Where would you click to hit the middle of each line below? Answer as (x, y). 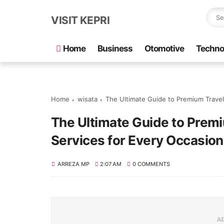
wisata (87, 99)
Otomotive (164, 48)
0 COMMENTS (151, 164)
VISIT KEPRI (80, 20)
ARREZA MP (73, 164)
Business (115, 48)
